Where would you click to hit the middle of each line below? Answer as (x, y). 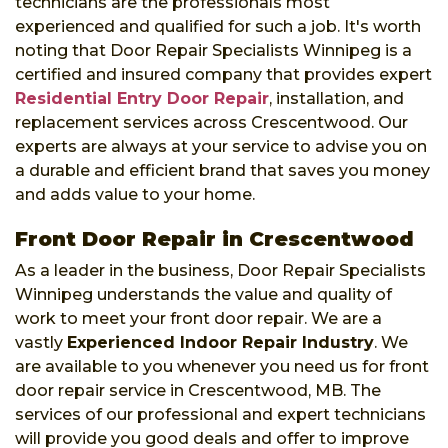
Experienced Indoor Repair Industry (220, 342)
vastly (41, 342)
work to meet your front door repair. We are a (198, 318)
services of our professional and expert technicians (220, 414)
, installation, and (336, 98)
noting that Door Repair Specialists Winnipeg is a (213, 50)
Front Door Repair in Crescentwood (214, 238)
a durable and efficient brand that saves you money (222, 170)
